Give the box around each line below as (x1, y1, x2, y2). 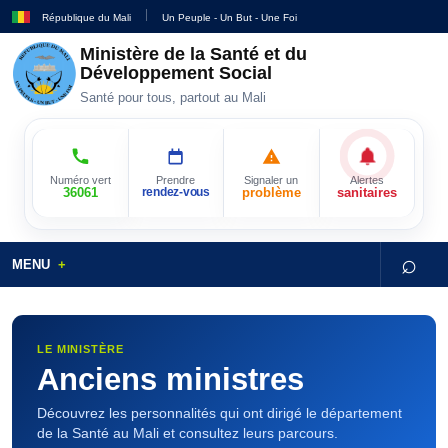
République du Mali (39, 12, 134, 23)
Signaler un (244, 174, 299, 186)
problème (241, 185, 301, 200)
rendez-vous (141, 185, 210, 199)
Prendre (156, 174, 196, 186)
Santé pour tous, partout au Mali (80, 90, 266, 105)
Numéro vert (49, 174, 111, 186)
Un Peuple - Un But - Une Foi (159, 12, 297, 23)
